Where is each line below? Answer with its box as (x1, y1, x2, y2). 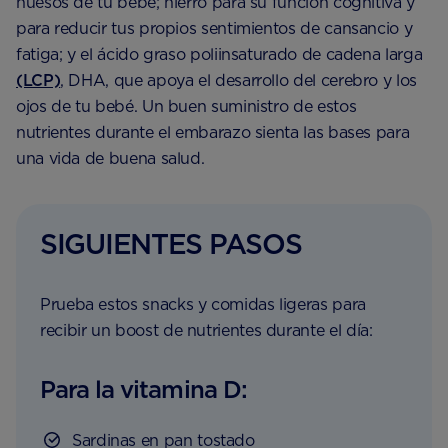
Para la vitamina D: (40, 375, 247, 405)
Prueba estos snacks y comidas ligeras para (40, 295, 366, 315)
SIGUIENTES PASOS (40, 227, 302, 262)
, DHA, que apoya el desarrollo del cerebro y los (60, 71, 417, 91)
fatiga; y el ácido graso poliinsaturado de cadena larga (16, 45, 423, 65)
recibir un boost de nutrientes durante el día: (40, 321, 373, 341)
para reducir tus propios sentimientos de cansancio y (16, 19, 413, 39)
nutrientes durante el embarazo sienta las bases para (16, 123, 410, 143)
